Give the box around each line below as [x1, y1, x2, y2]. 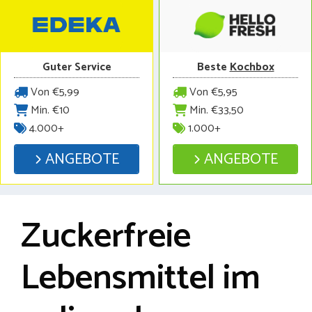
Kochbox [229, 58, 274, 77]
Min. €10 [28, 101, 70, 120]
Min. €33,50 [187, 101, 244, 120]
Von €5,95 [187, 83, 237, 102]
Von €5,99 [28, 83, 79, 102]
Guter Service [42, 58, 111, 77]
